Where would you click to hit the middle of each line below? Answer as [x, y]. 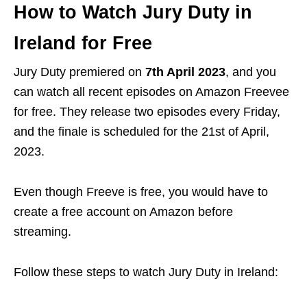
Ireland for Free [83, 44]
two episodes [169, 112]
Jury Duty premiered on [78, 72]
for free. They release [72, 112]
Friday [260, 112]
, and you [251, 72]
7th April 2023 [184, 72]
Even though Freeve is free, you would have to [141, 192]
